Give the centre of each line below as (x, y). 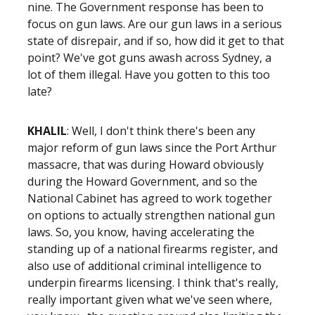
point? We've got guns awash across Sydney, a (149, 58)
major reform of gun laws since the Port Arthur (152, 148)
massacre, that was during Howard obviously (146, 165)
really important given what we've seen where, (150, 300)
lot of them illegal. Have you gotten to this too (149, 75)
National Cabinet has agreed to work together (150, 198)
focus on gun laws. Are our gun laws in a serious (155, 24)
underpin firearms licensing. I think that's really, (153, 283)
